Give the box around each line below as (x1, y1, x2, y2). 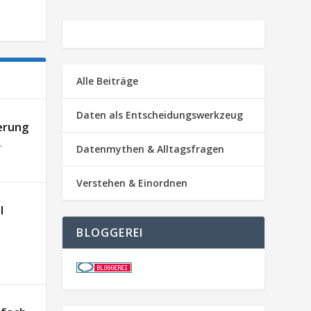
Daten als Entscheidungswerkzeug (76, 108, 244, 121)
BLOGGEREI (76, 224, 144, 240)
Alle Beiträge (76, 74, 139, 87)
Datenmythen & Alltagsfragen (76, 142, 225, 155)
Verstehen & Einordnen (76, 176, 188, 190)
